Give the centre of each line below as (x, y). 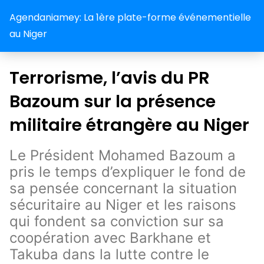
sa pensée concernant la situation (123, 188)
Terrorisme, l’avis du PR (110, 78)
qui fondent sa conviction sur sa (117, 221)
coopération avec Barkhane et (110, 238)
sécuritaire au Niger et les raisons (123, 205)
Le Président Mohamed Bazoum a (123, 155)
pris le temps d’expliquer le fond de (128, 172)
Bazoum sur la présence (113, 101)
